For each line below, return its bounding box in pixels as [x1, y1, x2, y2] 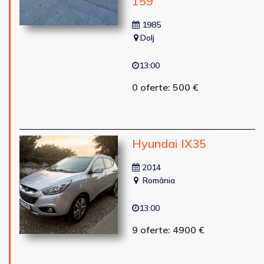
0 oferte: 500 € [131, 81, 199, 93]
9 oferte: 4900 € [131, 223, 204, 236]
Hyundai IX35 [131, 136, 206, 151]
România [140, 174, 175, 186]
